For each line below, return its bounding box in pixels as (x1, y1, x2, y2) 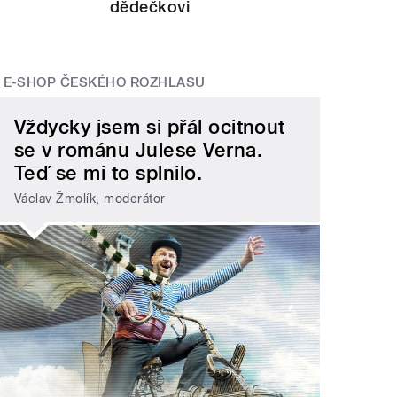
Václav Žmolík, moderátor (14, 191, 166, 206)
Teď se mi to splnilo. (14, 161, 203, 185)
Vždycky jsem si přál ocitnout (14, 115, 285, 139)
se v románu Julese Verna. (14, 138, 263, 162)
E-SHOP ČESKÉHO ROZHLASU (3, 74, 206, 90)
